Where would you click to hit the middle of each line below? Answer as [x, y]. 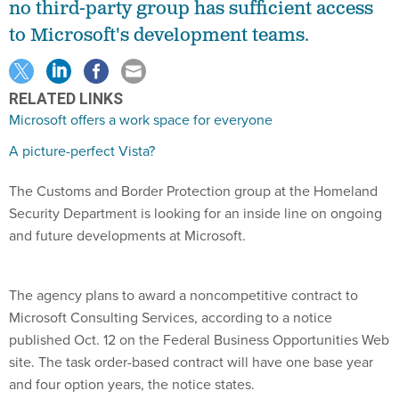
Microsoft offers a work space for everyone [141, 120]
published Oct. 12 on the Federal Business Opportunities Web [199, 340]
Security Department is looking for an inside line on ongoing [195, 213]
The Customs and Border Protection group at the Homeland [193, 191]
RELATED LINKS [66, 99]
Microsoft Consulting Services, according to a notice [171, 318]
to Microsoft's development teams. [159, 36]
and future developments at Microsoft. [127, 236]
